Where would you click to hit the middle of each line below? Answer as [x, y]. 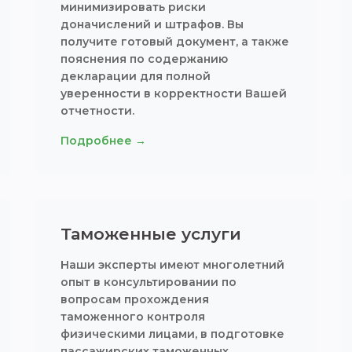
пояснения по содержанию [145, 59]
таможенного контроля [133, 317]
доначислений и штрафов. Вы [152, 24]
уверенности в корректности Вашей [174, 93]
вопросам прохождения [135, 299]
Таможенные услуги [151, 234]
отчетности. [98, 111]
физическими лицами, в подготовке [173, 334]
